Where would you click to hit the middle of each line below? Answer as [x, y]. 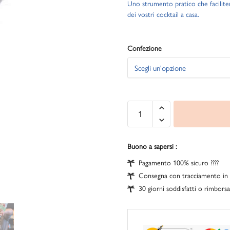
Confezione [145, 49]
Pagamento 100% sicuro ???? [179, 163]
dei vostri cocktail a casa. [163, 14]
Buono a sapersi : [152, 147]
